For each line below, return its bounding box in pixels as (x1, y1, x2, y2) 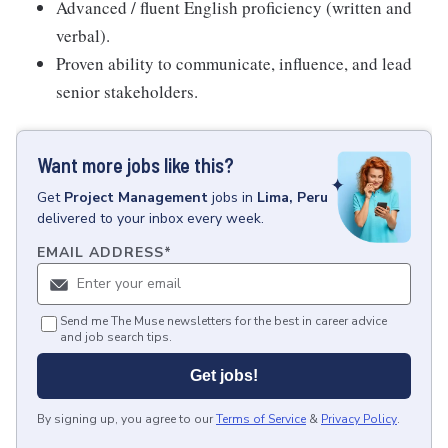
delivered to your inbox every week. (37, 209, 264, 228)
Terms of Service (216, 411, 306, 428)
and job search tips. (60, 329, 172, 346)
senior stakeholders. (56, 80, 198, 103)
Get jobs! (190, 367, 258, 385)
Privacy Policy (321, 411, 397, 428)
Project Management (64, 188, 208, 207)
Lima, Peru (257, 188, 328, 207)
